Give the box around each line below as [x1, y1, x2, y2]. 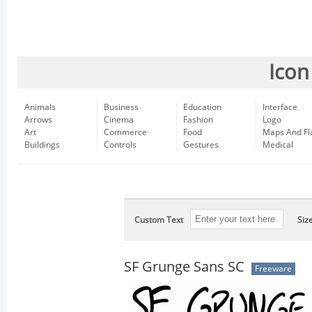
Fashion [183, 115, 213, 125]
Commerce [104, 127, 147, 137]
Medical [263, 140, 293, 150]
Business [104, 102, 139, 112]
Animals [24, 102, 56, 112]
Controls [104, 140, 136, 150]
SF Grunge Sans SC [124, 258, 244, 275]
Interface [263, 102, 297, 112]
